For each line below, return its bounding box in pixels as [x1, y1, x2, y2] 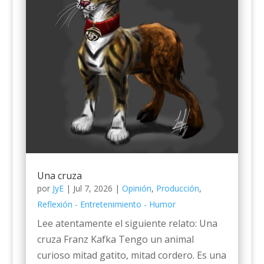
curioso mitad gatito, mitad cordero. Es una [37, 248, 226, 262]
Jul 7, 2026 [72, 182, 113, 194]
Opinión [121, 182, 151, 194]
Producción [156, 182, 199, 194]
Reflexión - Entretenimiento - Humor [37, 198, 176, 210]
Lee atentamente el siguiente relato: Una [37, 216, 217, 230]
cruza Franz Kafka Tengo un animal [37, 232, 194, 246]
